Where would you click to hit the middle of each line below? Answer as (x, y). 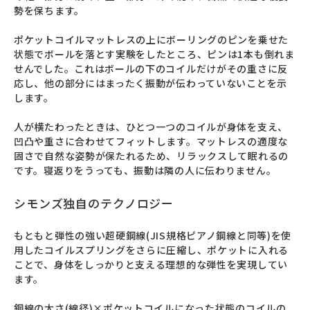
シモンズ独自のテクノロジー (94, 203)
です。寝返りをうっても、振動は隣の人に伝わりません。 (145, 170)
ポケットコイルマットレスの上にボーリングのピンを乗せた (151, 39)
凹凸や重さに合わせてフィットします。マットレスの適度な (151, 141)
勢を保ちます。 (49, 10)
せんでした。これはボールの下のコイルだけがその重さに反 (151, 68)
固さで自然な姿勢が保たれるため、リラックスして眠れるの (151, 155)
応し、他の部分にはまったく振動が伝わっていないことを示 (151, 83)
